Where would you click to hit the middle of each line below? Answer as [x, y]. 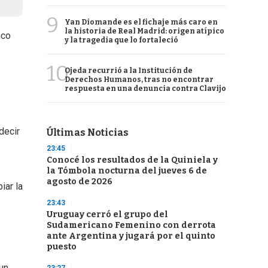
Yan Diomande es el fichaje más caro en [141, 22]
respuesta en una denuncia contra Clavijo [145, 89]
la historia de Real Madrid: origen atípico [144, 31]
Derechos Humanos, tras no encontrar [139, 80]
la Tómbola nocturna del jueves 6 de [127, 171]
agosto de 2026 [80, 182]
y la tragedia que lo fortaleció [121, 40]
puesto [62, 247]
